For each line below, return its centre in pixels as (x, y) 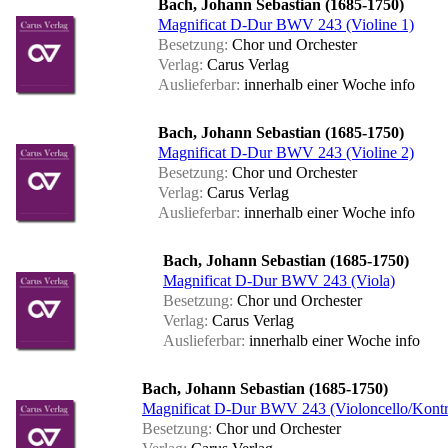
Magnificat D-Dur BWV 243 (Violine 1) (286, 25)
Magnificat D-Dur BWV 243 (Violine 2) (286, 153)
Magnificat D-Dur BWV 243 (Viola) (279, 281)
